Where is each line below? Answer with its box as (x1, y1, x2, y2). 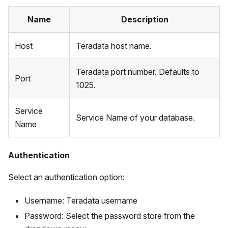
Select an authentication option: (8, 172, 125, 183)
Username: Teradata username (24, 195, 137, 206)
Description (121, 14, 168, 25)
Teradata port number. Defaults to (76, 67, 199, 77)
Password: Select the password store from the (24, 211, 195, 221)
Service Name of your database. (76, 112, 195, 123)
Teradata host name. (76, 41, 152, 51)
